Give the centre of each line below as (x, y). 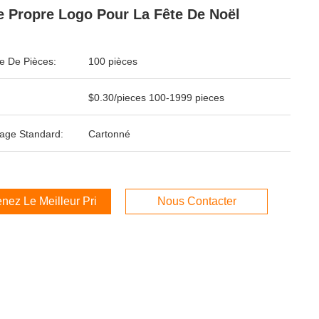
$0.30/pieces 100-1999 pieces (156, 98)
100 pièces (113, 61)
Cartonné (109, 134)
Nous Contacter (197, 201)
